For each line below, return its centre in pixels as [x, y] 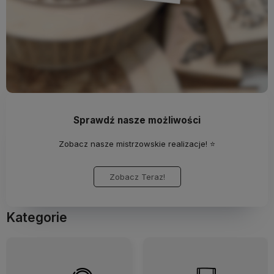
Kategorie [37, 218]
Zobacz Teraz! [137, 177]
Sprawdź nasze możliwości [137, 120]
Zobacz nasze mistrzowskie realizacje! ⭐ [137, 144]
